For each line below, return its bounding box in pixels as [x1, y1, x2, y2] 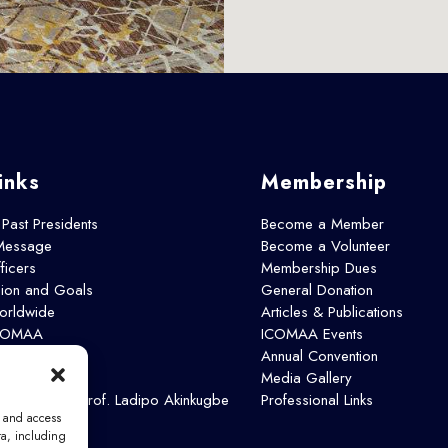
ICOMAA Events [260, 322, 363, 345]
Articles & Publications [260, 300, 403, 323]
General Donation [260, 278, 373, 301]
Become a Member [260, 212, 384, 235]
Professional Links [260, 388, 373, 411]
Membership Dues [260, 256, 377, 279]
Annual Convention [260, 344, 378, 367]
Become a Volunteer [260, 234, 390, 257]
